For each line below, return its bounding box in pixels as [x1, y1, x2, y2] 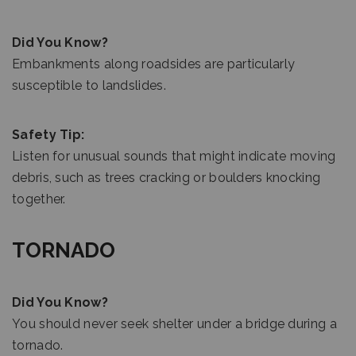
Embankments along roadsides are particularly [12, 56, 296, 72]
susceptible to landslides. [12, 78, 166, 93]
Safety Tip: [12, 127, 85, 142]
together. [12, 192, 66, 207]
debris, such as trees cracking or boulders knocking [12, 170, 321, 185]
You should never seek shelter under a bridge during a [12, 316, 337, 331]
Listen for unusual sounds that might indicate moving [12, 149, 336, 164]
